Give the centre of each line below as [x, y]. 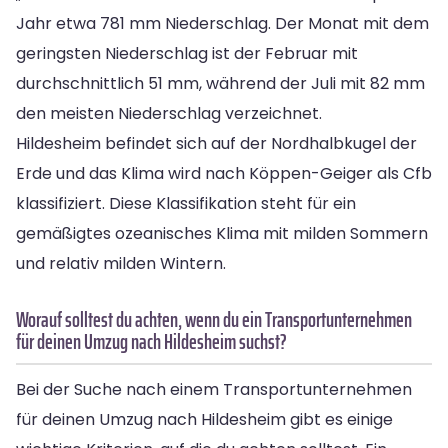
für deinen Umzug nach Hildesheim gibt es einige [204, 419]
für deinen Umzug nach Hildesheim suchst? [151, 341]
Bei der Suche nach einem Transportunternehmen [214, 389]
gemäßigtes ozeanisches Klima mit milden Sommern [222, 233]
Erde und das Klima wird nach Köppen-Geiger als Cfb [224, 173]
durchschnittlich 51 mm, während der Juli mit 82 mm [220, 83]
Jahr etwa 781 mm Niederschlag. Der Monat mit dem [222, 23]
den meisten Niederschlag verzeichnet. [169, 113]
